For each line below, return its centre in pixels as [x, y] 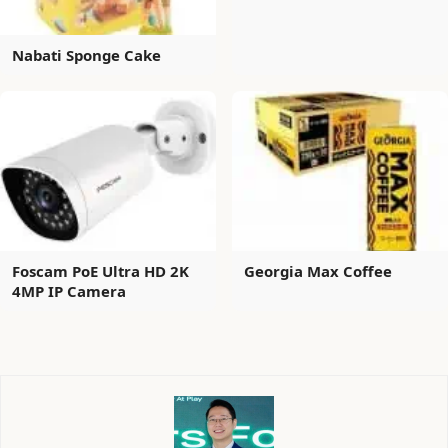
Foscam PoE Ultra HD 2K [100, 270]
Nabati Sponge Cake [86, 54]
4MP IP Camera [69, 290]
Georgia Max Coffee [318, 270]
